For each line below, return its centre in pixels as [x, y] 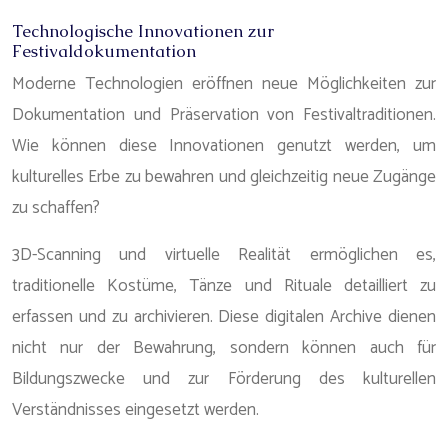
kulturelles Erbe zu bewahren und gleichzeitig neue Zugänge [224, 177]
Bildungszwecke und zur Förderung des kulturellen [224, 379]
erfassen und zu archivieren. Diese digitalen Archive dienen [224, 317]
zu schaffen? [56, 208]
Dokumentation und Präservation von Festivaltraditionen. [224, 115]
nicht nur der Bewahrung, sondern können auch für [224, 348]
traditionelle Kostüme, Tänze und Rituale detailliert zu [224, 286]
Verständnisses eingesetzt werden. [135, 410]
